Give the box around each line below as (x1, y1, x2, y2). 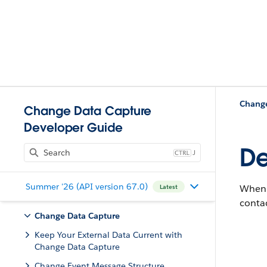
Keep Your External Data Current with (35, 229, 182, 240)
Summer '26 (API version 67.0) (25, 181, 148, 192)
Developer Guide (24, 120, 123, 135)
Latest (159, 182, 178, 191)
